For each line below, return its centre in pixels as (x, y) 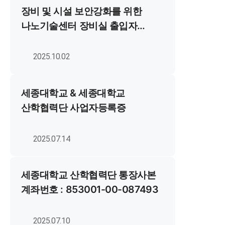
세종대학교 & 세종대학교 (73, 93)
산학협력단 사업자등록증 (73, 108)
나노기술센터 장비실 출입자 (79, 25)
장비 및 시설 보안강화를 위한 (81, 11)
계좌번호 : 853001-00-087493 (90, 190)
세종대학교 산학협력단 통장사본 (88, 175)
